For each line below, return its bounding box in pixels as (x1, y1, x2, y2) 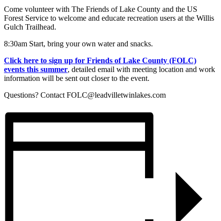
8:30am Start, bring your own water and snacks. (4, 39, 153, 48)
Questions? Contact (4, 90, 67, 99)
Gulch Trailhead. (4, 22, 56, 31)
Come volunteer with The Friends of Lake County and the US (4, 4, 197, 13)
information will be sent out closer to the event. (4, 74, 149, 82)
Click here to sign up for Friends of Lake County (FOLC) (4, 56, 196, 65)
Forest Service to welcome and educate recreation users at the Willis (4, 13, 214, 22)
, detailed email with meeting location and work (68, 65, 215, 74)
